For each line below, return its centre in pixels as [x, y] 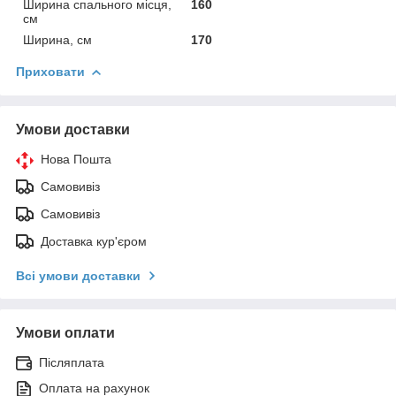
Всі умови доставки [78, 275]
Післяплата [72, 362]
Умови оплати [65, 332]
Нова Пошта [76, 159]
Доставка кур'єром [94, 241]
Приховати [50, 71]
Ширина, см [57, 39]
